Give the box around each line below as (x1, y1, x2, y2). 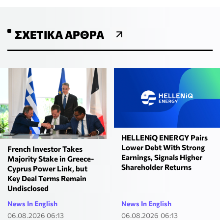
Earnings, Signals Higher (121, 153, 202, 162)
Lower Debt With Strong (121, 143, 205, 152)
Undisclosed (7, 183, 49, 192)
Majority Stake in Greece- (7, 154, 94, 163)
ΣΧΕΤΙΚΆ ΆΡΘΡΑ (15, 27, 104, 41)
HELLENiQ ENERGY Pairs (121, 133, 208, 142)
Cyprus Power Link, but (7, 164, 87, 173)
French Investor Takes (7, 144, 82, 153)
